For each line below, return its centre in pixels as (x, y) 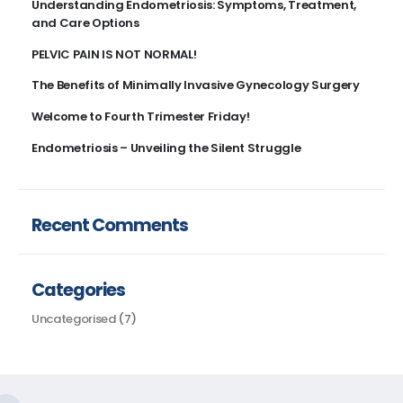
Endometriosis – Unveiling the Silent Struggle (166, 148)
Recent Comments (110, 226)
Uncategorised (73, 318)
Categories (78, 290)
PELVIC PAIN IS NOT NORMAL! (114, 54)
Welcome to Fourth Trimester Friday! (140, 117)
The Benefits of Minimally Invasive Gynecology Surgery (195, 85)
